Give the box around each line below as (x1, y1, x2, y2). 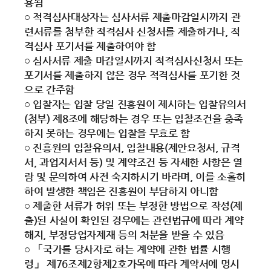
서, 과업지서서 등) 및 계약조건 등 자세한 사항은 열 (24, 156, 243, 168)
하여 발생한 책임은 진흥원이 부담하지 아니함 (24, 185, 218, 197)
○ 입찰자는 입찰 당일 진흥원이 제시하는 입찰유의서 (24, 98, 246, 110)
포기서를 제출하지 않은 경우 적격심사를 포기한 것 (24, 69, 240, 81)
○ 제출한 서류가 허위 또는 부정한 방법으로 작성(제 (24, 200, 243, 212)
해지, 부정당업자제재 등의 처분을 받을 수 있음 (24, 229, 224, 241)
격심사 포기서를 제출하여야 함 (24, 40, 156, 52)
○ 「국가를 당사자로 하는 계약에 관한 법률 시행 (24, 243, 230, 255)
